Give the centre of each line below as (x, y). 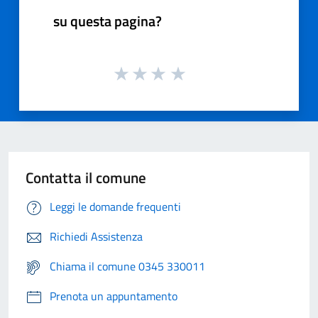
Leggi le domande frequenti (115, 206)
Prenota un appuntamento (114, 296)
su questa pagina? (108, 21)
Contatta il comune (86, 177)
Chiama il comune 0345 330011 (127, 266)
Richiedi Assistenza (96, 236)
